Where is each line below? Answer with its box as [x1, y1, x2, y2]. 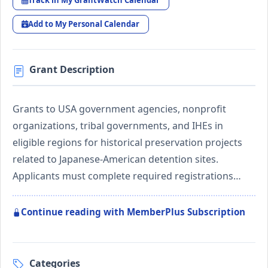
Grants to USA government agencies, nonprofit [13, 102, 226, 116]
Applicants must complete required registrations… [13, 169, 241, 183]
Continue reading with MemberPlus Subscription [21, 206, 245, 218]
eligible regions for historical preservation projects [13, 136, 242, 150]
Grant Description [29, 63, 115, 77]
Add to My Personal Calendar [28, 18, 140, 29]
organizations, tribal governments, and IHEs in [13, 119, 223, 133]
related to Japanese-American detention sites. [13, 153, 218, 166]
